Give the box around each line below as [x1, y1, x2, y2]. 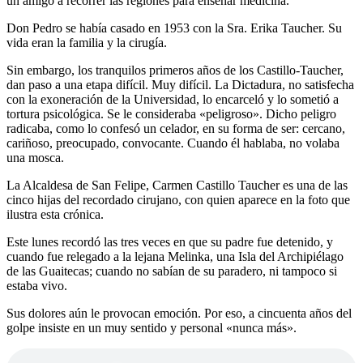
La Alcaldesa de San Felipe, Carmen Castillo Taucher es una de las [6, 178, 348, 193]
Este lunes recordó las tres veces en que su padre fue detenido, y [6, 235, 333, 250]
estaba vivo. [6, 279, 67, 293]
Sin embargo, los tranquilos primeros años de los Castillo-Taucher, [6, 63, 344, 78]
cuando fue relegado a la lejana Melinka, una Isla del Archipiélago [6, 250, 344, 264]
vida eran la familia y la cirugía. [6, 36, 167, 50]
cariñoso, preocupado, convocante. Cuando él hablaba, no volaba [6, 136, 340, 151]
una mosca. [6, 151, 64, 165]
